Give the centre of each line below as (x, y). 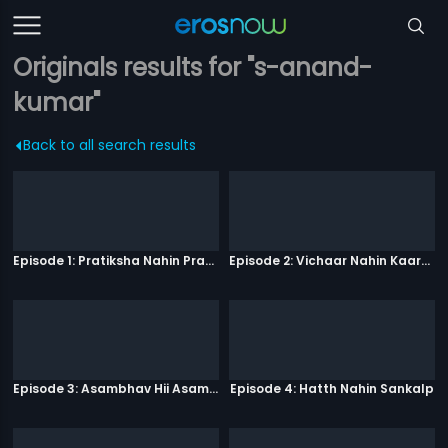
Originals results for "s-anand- (193, 67)
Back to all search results (110, 145)
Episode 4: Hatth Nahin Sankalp (331, 389)
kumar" (57, 102)
